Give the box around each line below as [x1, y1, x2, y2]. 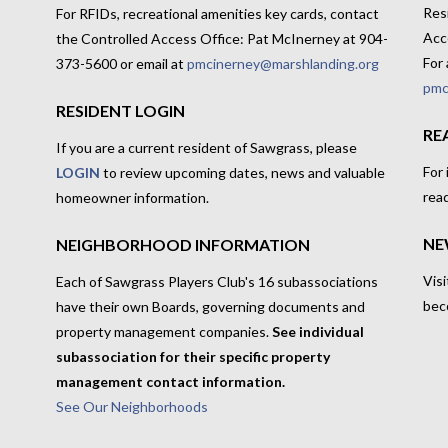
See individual [271, 322, 364, 340]
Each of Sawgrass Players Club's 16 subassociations [55, 272, 378, 290]
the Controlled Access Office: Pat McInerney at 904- [55, 30, 388, 48]
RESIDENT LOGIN [55, 101, 185, 121]
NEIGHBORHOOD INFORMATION [55, 234, 310, 254]
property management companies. [55, 322, 272, 340]
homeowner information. [55, 188, 209, 206]
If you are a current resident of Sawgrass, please [55, 138, 357, 156]
